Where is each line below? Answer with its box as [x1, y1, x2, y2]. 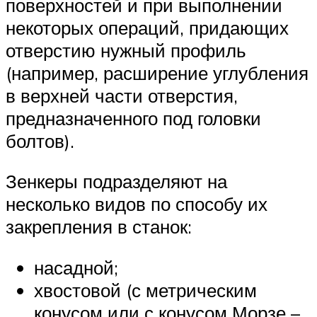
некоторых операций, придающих [6, 16, 289, 39]
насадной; [34, 255, 118, 279]
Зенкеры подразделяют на [6, 170, 227, 193]
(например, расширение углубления [6, 61, 309, 84]
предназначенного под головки [6, 106, 261, 129]
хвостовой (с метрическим [34, 278, 257, 301]
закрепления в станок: [6, 215, 192, 238]
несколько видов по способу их [6, 192, 267, 216]
